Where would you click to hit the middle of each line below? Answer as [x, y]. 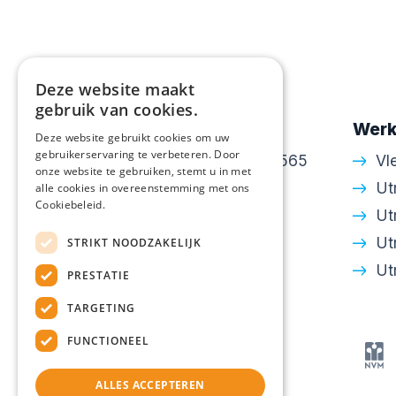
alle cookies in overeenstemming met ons [143, 188]
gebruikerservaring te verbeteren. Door [138, 154]
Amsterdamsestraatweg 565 [204, 160]
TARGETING [101, 308]
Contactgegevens [177, 129]
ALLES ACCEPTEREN [150, 385]
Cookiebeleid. [70, 205]
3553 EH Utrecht [164, 188]
